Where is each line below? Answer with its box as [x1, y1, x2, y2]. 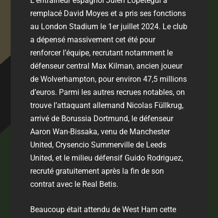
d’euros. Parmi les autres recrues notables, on [30, 87, 185, 97]
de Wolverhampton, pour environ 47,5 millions [30, 74, 187, 84]
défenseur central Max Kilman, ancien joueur [30, 61, 183, 71]
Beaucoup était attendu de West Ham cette [30, 205, 177, 215]
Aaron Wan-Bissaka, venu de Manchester [30, 127, 170, 136]
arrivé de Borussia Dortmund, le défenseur [30, 113, 174, 123]
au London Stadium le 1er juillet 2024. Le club [30, 21, 188, 31]
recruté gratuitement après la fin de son [30, 166, 164, 176]
